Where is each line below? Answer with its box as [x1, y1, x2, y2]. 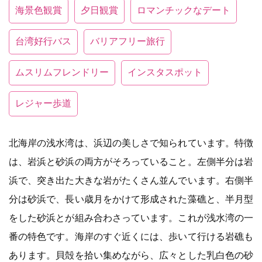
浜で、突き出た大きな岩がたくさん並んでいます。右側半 [9, 175, 253, 185]
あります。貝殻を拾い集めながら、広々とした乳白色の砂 [9, 250, 253, 260]
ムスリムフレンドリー [15, 67, 109, 77]
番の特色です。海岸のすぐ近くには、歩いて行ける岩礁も [9, 231, 253, 242]
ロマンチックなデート [137, 5, 230, 15]
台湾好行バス [15, 36, 71, 46]
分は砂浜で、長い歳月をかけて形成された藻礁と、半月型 [9, 194, 253, 204]
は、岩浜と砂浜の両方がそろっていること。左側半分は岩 [9, 156, 253, 167]
